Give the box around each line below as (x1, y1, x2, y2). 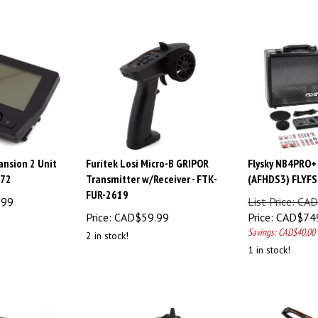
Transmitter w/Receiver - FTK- (86, 165, 217, 180)
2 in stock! (86, 222, 128, 236)
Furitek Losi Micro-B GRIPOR (86, 149, 209, 164)
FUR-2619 (86, 180, 128, 195)
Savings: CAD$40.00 (248, 219, 315, 232)
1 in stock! (248, 236, 290, 250)
